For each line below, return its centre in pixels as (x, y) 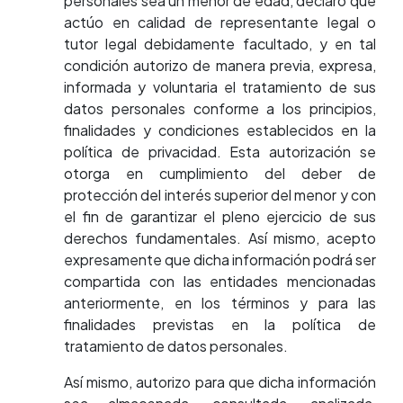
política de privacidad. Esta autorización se (220, 152)
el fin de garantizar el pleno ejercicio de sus (220, 216)
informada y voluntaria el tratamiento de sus (220, 87)
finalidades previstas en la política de (220, 324)
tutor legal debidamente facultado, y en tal (220, 44)
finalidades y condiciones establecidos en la (220, 130)
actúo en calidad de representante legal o (220, 22)
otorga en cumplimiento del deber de (220, 173)
